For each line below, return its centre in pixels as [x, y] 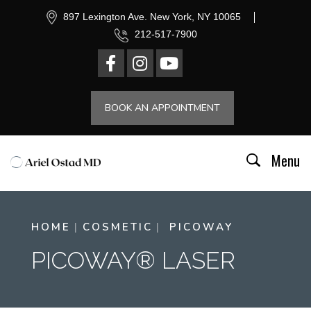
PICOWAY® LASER [133, 260]
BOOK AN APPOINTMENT [162, 108]
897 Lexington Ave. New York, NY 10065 [150, 17]
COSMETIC [117, 227]
